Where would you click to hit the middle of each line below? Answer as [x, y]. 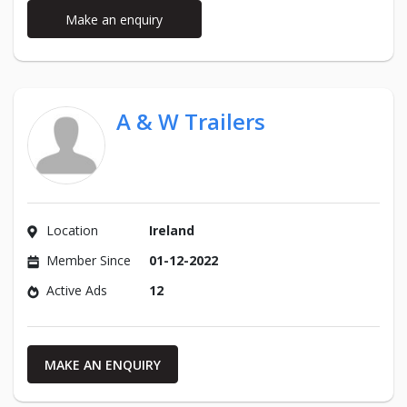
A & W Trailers [191, 122]
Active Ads [77, 291]
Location [72, 231]
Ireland [172, 231]
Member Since [89, 261]
